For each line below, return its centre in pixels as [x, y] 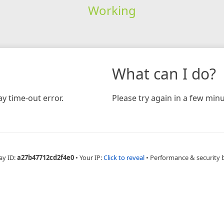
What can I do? [164, 73]
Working [112, 10]
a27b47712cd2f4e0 [45, 157]
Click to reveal [124, 157]
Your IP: [91, 157]
